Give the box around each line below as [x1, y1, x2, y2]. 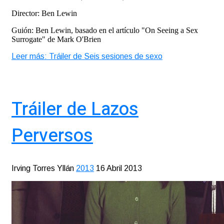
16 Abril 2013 [96, 163, 142, 172]
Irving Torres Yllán [11, 163, 74, 172]
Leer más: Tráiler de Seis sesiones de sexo [11, 52, 162, 60]
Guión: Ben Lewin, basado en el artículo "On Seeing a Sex [11, 26, 198, 34]
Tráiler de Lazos [11, 95, 138, 122]
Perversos [11, 122, 93, 149]
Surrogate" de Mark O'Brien [11, 35, 101, 43]
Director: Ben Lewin [11, 9, 77, 17]
